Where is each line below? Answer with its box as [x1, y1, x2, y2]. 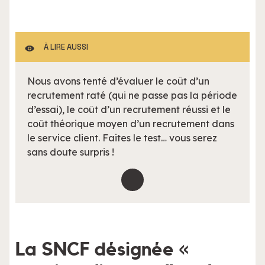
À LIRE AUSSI [44, 42, 88, 52]
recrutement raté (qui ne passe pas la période [27, 89, 237, 101]
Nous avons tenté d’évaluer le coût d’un [27, 75, 209, 87]
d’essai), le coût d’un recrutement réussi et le [27, 104, 231, 115]
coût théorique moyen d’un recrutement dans [27, 118, 234, 130]
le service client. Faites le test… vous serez [27, 132, 217, 144]
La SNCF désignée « [15, 240, 189, 259]
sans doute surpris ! [27, 146, 114, 158]
